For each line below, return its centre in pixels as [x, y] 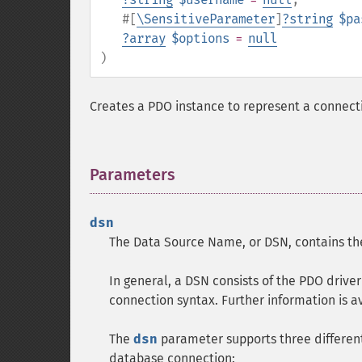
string [311, 19]
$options [200, 38]
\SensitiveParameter [206, 19]
